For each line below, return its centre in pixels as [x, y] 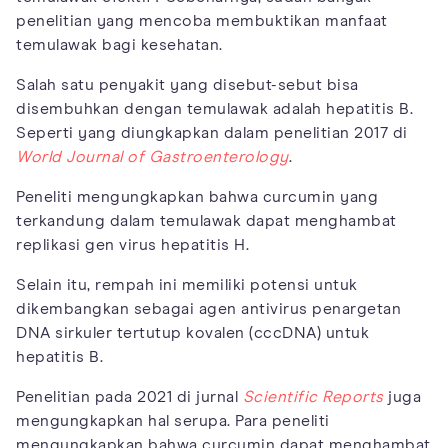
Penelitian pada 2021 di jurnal [129, 397]
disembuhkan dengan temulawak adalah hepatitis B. [214, 109]
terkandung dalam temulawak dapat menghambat [206, 221]
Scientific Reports [313, 397]
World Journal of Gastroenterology [152, 157]
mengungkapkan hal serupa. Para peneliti [173, 421]
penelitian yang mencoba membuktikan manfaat [202, 21]
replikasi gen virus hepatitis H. [132, 245]
